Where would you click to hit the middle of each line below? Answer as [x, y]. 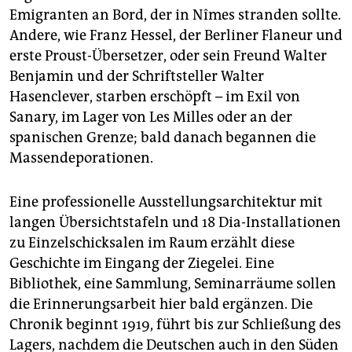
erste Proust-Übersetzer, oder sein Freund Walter [168, 56]
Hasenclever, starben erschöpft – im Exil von [155, 97]
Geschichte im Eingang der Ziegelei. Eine [142, 264]
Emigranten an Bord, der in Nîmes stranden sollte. [175, 15]
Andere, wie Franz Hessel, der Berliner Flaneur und [176, 36]
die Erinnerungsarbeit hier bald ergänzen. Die [161, 304]
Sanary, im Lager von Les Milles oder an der [151, 117]
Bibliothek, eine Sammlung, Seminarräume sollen [173, 284]
